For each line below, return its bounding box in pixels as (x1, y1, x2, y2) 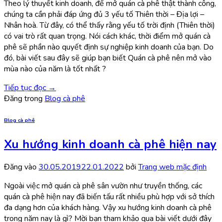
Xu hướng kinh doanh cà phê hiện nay (4, 136, 217, 152)
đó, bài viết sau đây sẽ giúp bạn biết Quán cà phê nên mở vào (4, 52, 212, 63)
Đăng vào (4, 162, 39, 173)
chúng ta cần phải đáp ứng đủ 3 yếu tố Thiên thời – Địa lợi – (4, 8, 204, 20)
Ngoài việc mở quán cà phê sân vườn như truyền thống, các (4, 180, 202, 192)
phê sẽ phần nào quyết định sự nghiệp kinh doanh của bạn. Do (4, 41, 214, 53)
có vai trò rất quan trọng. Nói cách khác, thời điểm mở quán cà (4, 30, 211, 42)
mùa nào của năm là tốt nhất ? (4, 63, 106, 74)
